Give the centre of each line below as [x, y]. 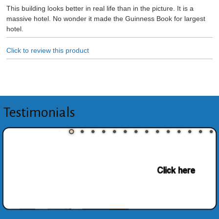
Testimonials [39, 112]
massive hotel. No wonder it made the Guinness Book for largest [106, 19]
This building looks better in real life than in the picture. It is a [100, 9]
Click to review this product [47, 50]
